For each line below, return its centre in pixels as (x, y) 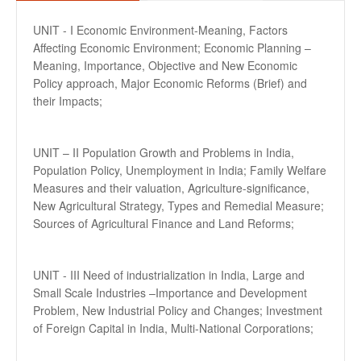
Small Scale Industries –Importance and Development (170, 293)
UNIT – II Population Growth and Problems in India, (164, 152)
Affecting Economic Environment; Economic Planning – (172, 48)
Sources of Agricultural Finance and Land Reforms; (164, 223)
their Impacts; (68, 101)
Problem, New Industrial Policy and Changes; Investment (178, 310)
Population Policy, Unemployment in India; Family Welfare (180, 170)
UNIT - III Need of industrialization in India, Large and (169, 275)
